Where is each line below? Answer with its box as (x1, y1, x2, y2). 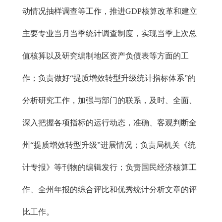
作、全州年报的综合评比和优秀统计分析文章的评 (22, 185, 197, 194)
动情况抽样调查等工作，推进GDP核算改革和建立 (22, 7, 197, 15)
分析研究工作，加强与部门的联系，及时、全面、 (22, 96, 197, 105)
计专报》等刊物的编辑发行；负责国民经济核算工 (22, 163, 197, 171)
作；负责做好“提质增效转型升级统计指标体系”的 (22, 74, 196, 82)
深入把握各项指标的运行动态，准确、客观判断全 (22, 118, 197, 127)
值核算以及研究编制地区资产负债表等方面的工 (22, 52, 189, 60)
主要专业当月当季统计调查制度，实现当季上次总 (22, 29, 197, 38)
